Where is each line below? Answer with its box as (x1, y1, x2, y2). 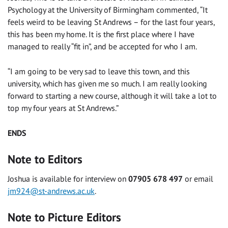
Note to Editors (8, 152, 82, 167)
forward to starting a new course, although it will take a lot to (8, 91, 217, 101)
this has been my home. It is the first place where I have (8, 29, 194, 40)
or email (183, 173, 213, 184)
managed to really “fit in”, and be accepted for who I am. (8, 41, 197, 52)
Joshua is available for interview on (8, 173, 128, 184)
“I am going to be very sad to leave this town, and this (8, 66, 190, 77)
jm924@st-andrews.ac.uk (8, 185, 95, 196)
